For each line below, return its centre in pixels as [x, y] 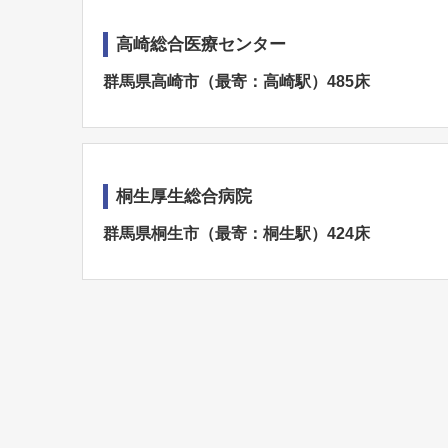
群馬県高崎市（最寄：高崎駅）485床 [236, 81]
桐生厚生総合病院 [184, 196]
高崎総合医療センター [201, 44]
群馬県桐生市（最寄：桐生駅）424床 [236, 233]
